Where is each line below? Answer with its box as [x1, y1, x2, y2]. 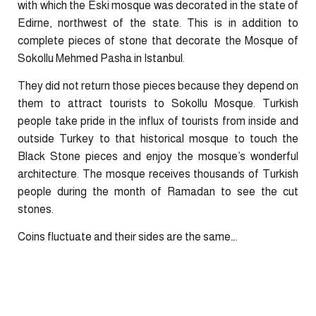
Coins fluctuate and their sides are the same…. [18, 231, 238, 243]
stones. [18, 203, 54, 215]
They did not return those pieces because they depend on [18, 80, 298, 92]
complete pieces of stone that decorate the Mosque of [18, 34, 298, 47]
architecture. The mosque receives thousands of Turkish [18, 168, 298, 180]
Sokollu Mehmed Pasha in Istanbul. [18, 51, 185, 64]
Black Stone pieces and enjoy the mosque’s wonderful [18, 150, 298, 162]
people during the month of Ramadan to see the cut [18, 186, 298, 197]
